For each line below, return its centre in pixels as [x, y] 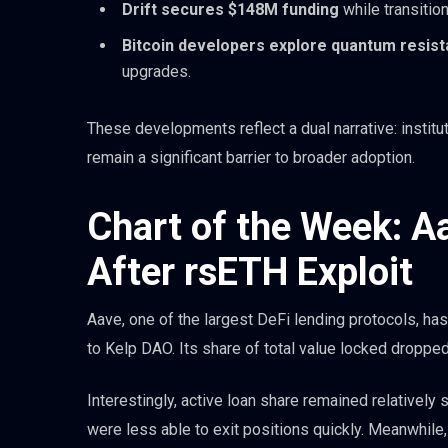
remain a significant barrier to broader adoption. [251, 157]
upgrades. [156, 72]
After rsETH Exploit [250, 271]
